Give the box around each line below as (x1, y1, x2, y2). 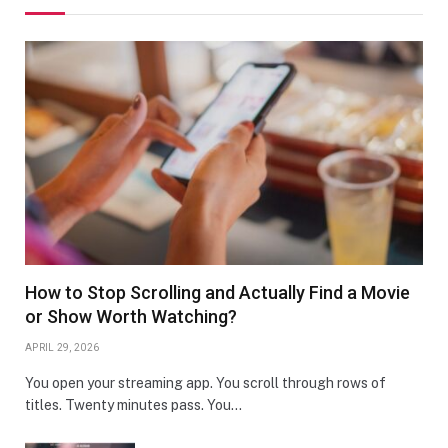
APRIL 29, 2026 (25, 341, 100, 353)
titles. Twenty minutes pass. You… (25, 396, 242, 413)
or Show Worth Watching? (25, 305, 237, 327)
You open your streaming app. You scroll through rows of (25, 374, 386, 391)
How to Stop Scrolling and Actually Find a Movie (25, 281, 410, 303)
